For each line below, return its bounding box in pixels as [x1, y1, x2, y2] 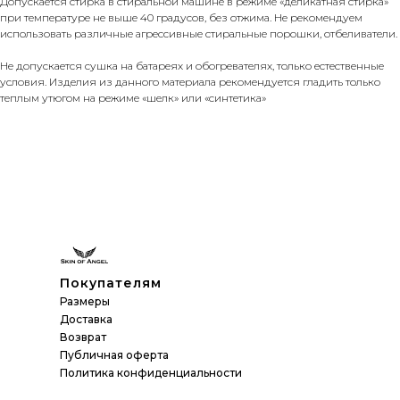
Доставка [60, 312, 112, 327]
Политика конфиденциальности [60, 366, 242, 380]
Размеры [60, 295, 110, 309]
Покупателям [60, 275, 162, 292]
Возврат [60, 330, 106, 345]
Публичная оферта [60, 348, 169, 362]
